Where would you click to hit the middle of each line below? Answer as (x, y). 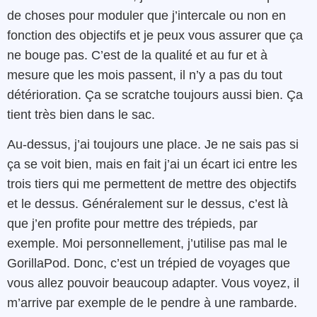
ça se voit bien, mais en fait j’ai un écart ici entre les (152, 165)
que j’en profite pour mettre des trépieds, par (132, 224)
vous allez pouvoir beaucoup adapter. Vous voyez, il (153, 283)
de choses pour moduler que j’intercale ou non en (146, 15)
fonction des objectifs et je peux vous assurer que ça (155, 35)
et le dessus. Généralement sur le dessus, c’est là (148, 204)
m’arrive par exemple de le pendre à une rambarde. (152, 303)
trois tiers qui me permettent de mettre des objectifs (152, 184)
